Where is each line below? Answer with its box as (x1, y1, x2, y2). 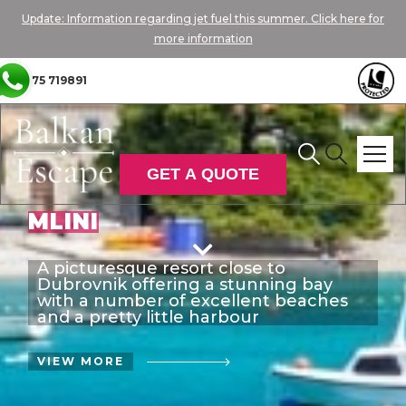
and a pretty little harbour (37, 307, 259, 327)
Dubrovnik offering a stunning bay (37, 275, 333, 295)
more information (153, 32, 253, 45)
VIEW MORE (37, 354, 124, 368)
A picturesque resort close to (37, 258, 285, 278)
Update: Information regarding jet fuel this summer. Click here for (22, 12, 384, 25)
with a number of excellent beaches (37, 291, 348, 311)
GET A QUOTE (147, 165, 259, 183)
